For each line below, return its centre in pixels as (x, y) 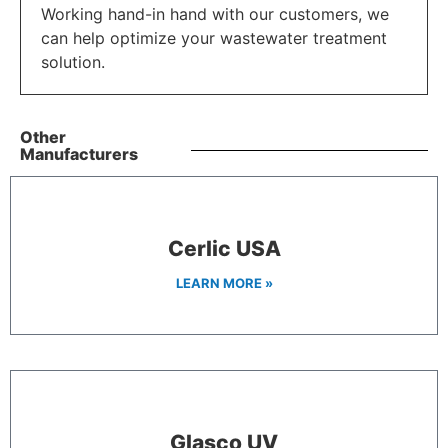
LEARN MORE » (224, 283)
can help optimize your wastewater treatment (214, 38)
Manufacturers (79, 153)
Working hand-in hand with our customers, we (215, 14)
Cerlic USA (224, 249)
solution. (73, 62)
